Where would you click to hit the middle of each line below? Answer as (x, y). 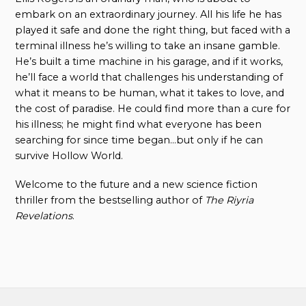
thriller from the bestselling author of (110, 200)
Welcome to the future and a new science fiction (137, 184)
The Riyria (229, 200)
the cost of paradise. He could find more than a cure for (153, 108)
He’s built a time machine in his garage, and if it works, (149, 61)
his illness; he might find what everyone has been (139, 124)
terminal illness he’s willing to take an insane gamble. (148, 45)
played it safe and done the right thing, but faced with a (153, 30)
